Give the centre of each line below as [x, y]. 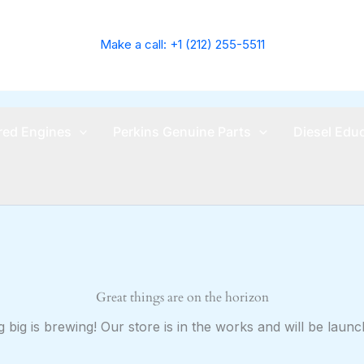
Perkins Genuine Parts [182, 131]
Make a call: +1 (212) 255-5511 [182, 45]
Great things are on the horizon [182, 297]
